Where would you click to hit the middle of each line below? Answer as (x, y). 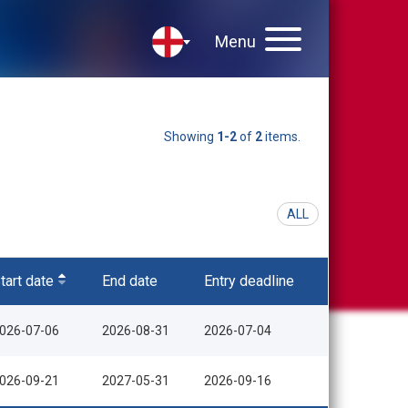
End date (130, 281)
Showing (190, 137)
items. (281, 137)
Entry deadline (249, 281)
